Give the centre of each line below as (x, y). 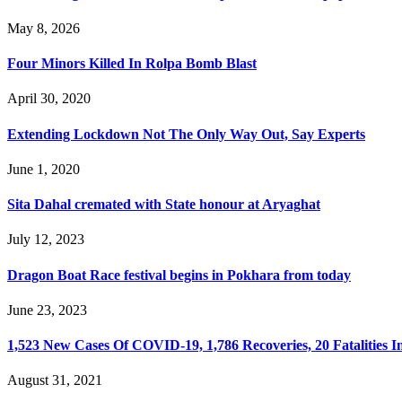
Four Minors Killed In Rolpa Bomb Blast (132, 64)
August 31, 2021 (55, 380)
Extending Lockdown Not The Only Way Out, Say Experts (186, 134)
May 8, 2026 (44, 28)
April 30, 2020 (49, 99)
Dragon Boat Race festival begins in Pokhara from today (179, 275)
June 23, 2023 (47, 310)
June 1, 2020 (44, 169)
